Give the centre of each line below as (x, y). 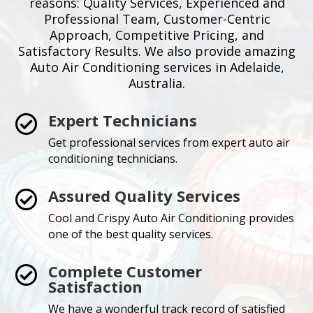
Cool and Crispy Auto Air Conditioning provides (171, 218)
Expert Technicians (122, 121)
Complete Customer (125, 271)
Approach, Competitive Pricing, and (157, 35)
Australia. (157, 83)
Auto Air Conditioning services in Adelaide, (157, 67)
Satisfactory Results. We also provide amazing (157, 51)
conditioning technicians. (112, 159)
